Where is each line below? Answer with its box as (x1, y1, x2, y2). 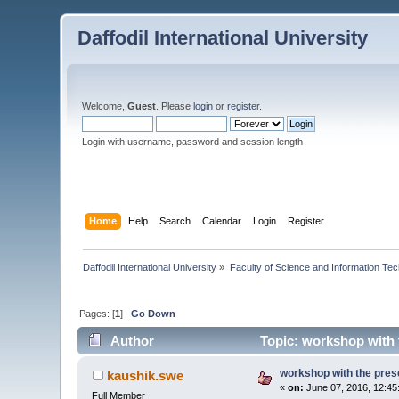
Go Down (131, 307, 176, 319)
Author (110, 333, 154, 349)
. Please (156, 101, 194, 111)
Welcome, (82, 101, 128, 111)
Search (159, 215, 191, 226)
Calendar (201, 215, 241, 226)
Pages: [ (79, 307, 116, 319)
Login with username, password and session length (82, 136, 304, 147)
